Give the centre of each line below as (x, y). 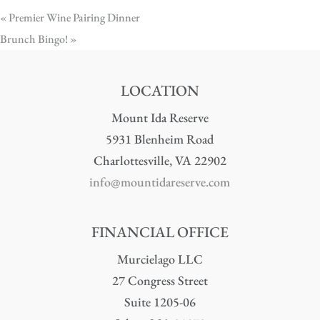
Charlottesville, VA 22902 (160, 160)
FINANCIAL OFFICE (160, 231)
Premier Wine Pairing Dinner (73, 17)
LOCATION (160, 90)
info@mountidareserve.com (160, 181)
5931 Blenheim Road (160, 139)
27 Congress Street (160, 280)
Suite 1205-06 (160, 301)
